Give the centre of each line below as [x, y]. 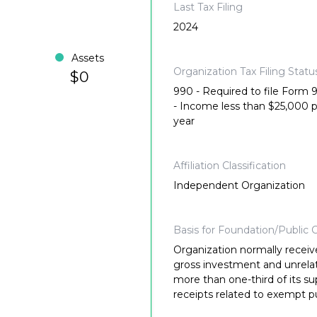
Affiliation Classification [230, 166]
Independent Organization [239, 186]
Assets [88, 58]
